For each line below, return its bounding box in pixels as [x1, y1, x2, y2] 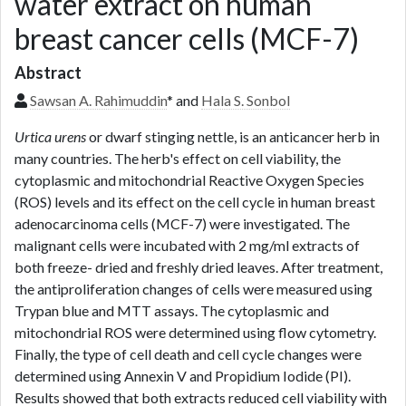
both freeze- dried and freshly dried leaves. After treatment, [14, 258, 382, 275]
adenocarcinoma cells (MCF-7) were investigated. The [14, 215, 350, 232]
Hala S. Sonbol [201, 92, 290, 109]
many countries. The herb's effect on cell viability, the [14, 150, 341, 167]
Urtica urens [14, 128, 86, 145]
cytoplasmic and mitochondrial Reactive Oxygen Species [14, 171, 364, 188]
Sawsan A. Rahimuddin [30, 92, 167, 109]
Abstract [14, 63, 82, 82]
